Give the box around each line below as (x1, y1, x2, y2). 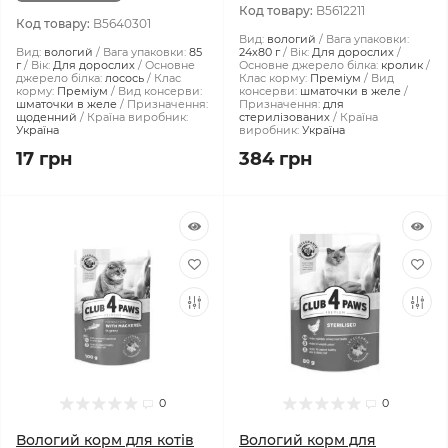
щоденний (16, 110, 77, 124)
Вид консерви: (118, 84, 202, 98)
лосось (105, 71, 144, 85)
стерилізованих (239, 110, 330, 124)
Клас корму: (239, 71, 307, 85)
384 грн (239, 148, 312, 170)
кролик (381, 58, 423, 72)
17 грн (16, 148, 72, 170)
